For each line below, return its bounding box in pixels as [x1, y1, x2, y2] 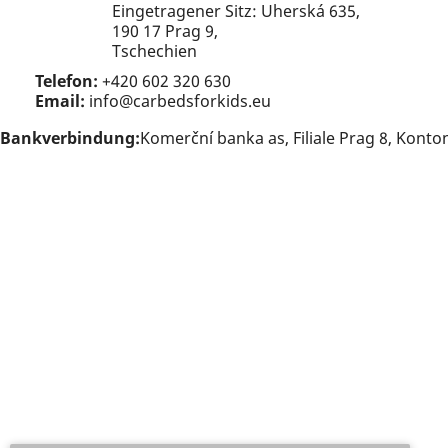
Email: [35, 89, 85, 112]
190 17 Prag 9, [112, 19, 218, 42]
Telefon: [35, 69, 98, 92]
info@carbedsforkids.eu [85, 89, 271, 112]
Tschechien [112, 39, 197, 62]
